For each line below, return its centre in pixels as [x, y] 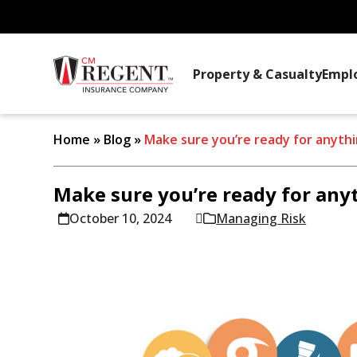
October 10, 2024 [121, 218]
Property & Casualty [258, 74]
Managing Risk [261, 218]
